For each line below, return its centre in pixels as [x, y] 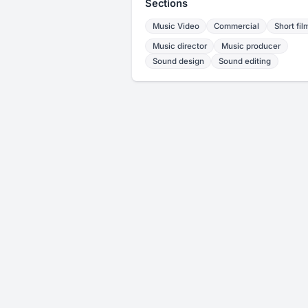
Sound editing [245, 62]
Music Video [176, 26]
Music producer [251, 46]
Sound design [178, 62]
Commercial [237, 26]
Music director [179, 46]
